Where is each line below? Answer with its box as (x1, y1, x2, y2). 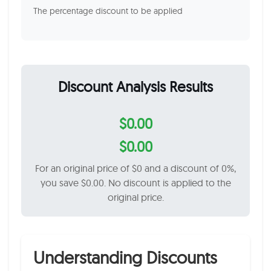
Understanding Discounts (33, 247, 217, 268)
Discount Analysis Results (58, 77, 213, 96)
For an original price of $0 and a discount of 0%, (35, 162, 236, 174)
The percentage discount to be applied (33, 5, 183, 16)
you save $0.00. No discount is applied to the (40, 177, 231, 189)
